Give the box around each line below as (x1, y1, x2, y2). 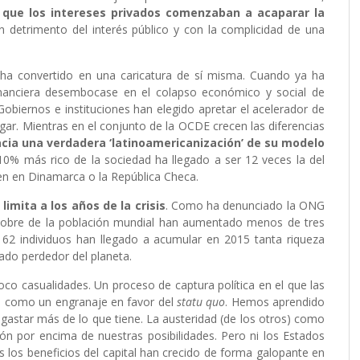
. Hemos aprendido (225, 294, 325, 310)
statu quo (176, 294, 226, 310)
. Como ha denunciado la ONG (165, 198, 325, 214)
